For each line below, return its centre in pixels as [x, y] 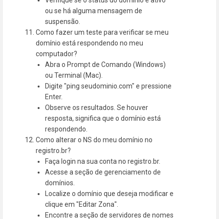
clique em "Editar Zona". [82, 204]
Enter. [54, 97]
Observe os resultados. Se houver [97, 107]
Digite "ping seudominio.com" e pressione [109, 86]
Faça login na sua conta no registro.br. [103, 161]
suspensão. [63, 21]
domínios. [60, 183]
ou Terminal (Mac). [74, 75]
